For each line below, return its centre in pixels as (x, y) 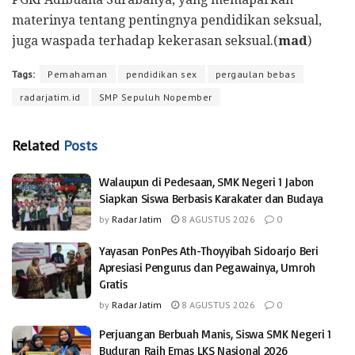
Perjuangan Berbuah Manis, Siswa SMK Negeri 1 (215, 334)
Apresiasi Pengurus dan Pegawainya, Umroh (207, 267)
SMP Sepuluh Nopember (155, 97)
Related (36, 146)
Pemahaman (78, 74)
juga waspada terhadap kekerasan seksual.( (145, 41)
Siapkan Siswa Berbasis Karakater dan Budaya (212, 199)
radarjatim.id (50, 97)
